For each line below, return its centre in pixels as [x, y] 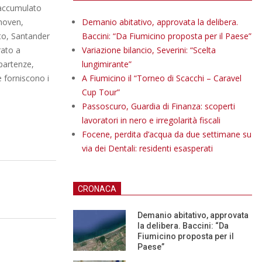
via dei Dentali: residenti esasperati [147, 148]
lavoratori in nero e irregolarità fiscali [151, 120]
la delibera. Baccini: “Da [183, 226]
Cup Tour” [101, 92]
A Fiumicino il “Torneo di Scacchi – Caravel [162, 78]
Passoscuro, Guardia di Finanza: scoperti [158, 106]
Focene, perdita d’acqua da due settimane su [167, 134]
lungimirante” [107, 64]
